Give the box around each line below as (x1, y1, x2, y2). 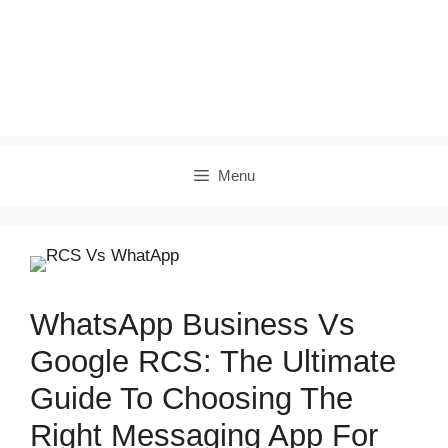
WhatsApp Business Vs (30, 307, 355, 342)
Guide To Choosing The (30, 381, 353, 416)
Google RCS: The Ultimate (30, 344, 396, 379)
